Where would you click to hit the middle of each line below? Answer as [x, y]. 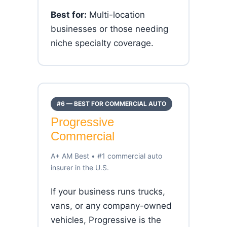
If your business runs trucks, [108, 192]
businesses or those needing [109, 29]
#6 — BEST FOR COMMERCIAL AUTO [111, 104]
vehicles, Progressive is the [106, 220]
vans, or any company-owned [111, 206]
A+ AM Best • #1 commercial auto [106, 156]
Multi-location [116, 15]
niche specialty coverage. [102, 43]
